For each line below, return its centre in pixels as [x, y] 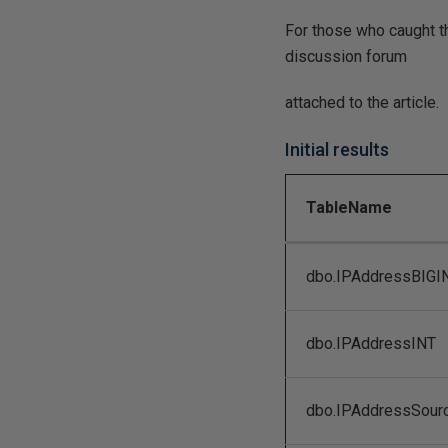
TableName [349, 207]
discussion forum [346, 56]
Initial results [337, 149]
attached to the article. [362, 102]
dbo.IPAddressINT [371, 343]
